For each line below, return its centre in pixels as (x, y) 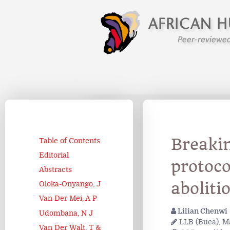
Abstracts (55, 169)
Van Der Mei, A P (68, 199)
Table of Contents (70, 141)
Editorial (54, 155)
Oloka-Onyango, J (70, 184)
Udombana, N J (66, 213)
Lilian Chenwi (202, 211)
